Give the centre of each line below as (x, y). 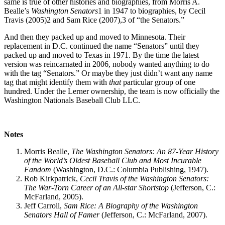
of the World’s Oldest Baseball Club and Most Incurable (113, 160)
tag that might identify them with (57, 82)
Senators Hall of (51, 214)
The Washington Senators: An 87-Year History (145, 151)
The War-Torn (47, 187)
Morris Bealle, (48, 151)
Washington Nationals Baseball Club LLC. (72, 100)
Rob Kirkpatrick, (52, 178)
